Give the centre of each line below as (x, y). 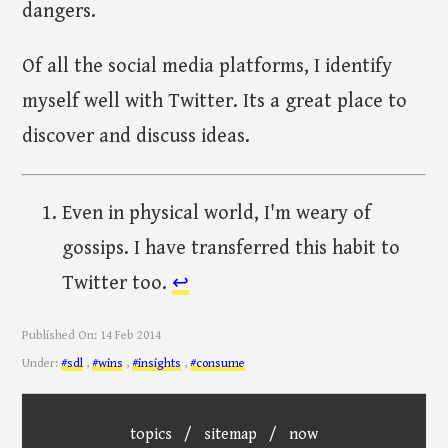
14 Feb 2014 (131, 336)
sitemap (230, 435)
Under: (42, 364)
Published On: (61, 336)
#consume (218, 364)
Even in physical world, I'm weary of (217, 214)
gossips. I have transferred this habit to (231, 249)
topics (151, 435)
